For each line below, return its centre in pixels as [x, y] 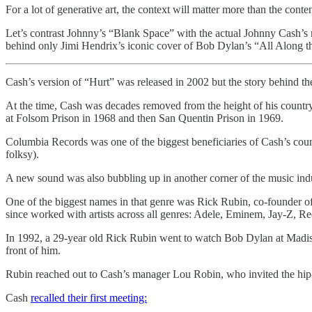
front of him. [33, 250]
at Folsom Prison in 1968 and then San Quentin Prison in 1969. [145, 118]
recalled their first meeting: [89, 297]
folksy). [22, 154]
